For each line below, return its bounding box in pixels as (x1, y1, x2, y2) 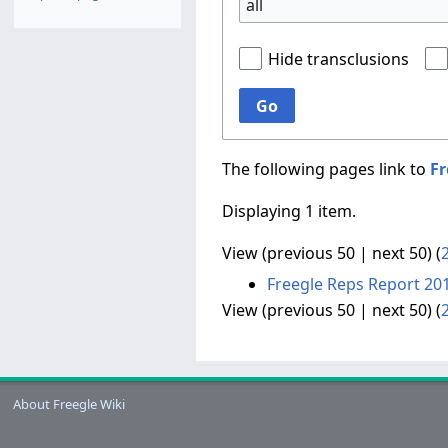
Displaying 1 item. (222, 200, 356, 223)
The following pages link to (222, 158, 430, 181)
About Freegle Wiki (13, 395, 125, 414)
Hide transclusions (268, 48, 409, 71)
